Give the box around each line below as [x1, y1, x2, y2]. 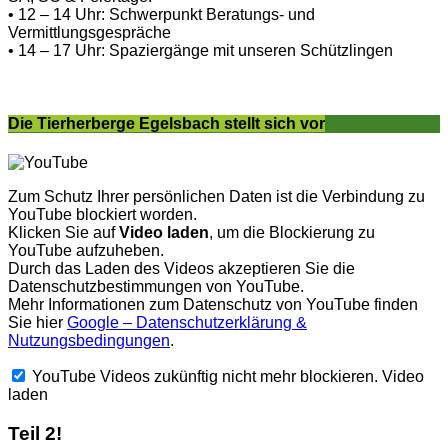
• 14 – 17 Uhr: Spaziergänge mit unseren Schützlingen [8, 41, 393, 59]
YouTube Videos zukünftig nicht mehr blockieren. [28, 368, 378, 386]
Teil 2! [8, 423, 62, 445]
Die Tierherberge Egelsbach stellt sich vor [8, 115, 325, 133]
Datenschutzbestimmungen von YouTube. [8, 278, 304, 296]
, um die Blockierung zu [209, 224, 375, 242]
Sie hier [8, 314, 67, 332]
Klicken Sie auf [8, 224, 119, 242]
